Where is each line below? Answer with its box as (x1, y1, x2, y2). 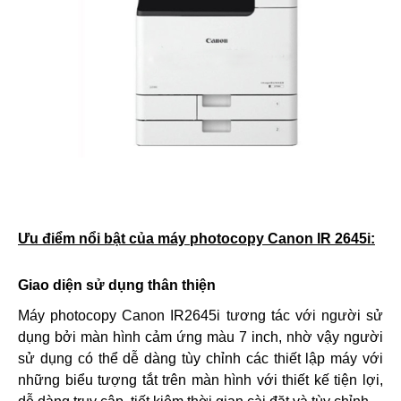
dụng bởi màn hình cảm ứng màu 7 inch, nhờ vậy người (18, 329, 383, 345)
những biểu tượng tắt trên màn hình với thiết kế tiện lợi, (18, 372, 383, 388)
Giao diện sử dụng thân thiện (18, 277, 216, 293)
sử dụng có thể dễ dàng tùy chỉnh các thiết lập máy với (18, 351, 383, 366)
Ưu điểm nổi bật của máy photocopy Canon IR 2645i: (18, 231, 375, 246)
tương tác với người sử (220, 308, 383, 323)
